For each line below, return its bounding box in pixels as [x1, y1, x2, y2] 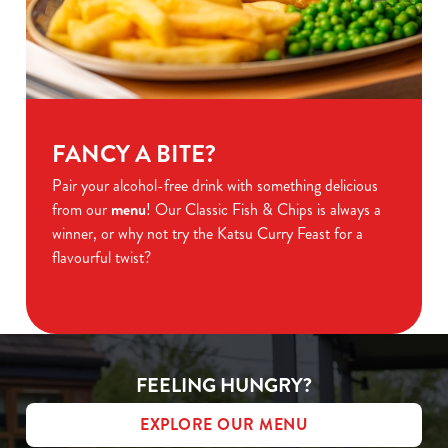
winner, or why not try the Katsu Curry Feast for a [52, 221, 363, 245]
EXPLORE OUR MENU [140, 412, 308, 436]
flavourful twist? [52, 245, 151, 269]
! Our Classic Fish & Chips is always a [146, 197, 381, 221]
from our [52, 197, 111, 221]
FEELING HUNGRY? [136, 370, 312, 400]
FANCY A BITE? [52, 136, 216, 171]
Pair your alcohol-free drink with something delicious [52, 173, 378, 197]
